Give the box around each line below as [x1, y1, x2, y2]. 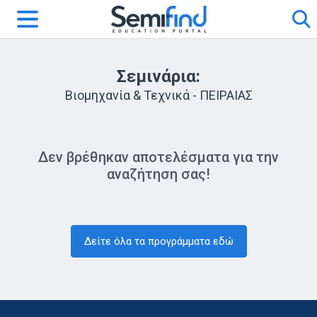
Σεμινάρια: [117, 67, 200, 86]
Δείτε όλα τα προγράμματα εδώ [83, 235, 234, 248]
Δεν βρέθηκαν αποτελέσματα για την [38, 149, 279, 166]
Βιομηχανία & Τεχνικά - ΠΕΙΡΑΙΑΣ [64, 88, 253, 103]
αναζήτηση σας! [107, 166, 210, 183]
